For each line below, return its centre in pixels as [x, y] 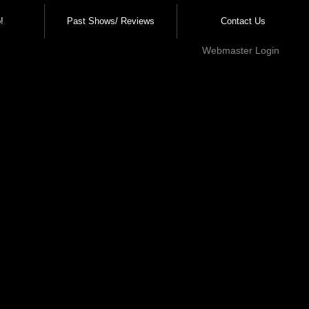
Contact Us [243, 21]
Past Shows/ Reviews [111, 21]
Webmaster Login [240, 50]
